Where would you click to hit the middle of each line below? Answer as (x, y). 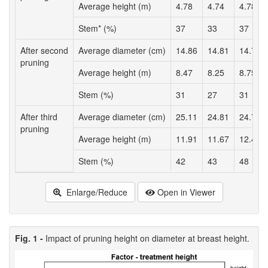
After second (44, 51)
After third (39, 117)
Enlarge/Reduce (95, 192)
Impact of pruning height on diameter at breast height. (147, 238)
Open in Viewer (186, 192)
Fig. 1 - (30, 238)
